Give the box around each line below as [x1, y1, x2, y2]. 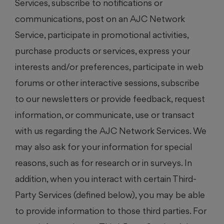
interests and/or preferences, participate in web [15, 61, 203, 72]
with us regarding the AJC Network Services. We [15, 125, 206, 136]
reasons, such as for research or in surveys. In [15, 157, 192, 168]
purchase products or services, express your [15, 45, 190, 56]
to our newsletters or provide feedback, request [15, 93, 205, 104]
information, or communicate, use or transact [15, 109, 194, 120]
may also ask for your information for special [15, 141, 192, 152]
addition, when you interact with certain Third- [15, 173, 196, 184]
